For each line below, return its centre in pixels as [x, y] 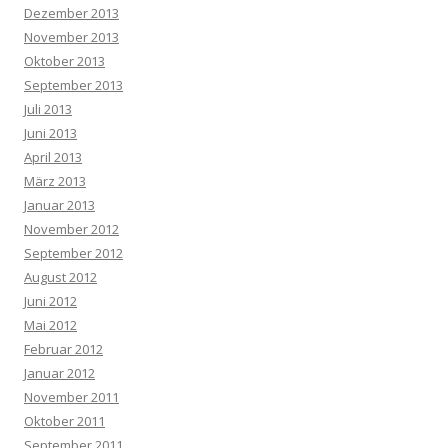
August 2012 [60, 277]
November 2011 [71, 397]
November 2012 [71, 229]
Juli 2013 [48, 109]
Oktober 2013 [64, 61]
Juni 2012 [50, 301]
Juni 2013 [50, 133]
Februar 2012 [63, 349]
